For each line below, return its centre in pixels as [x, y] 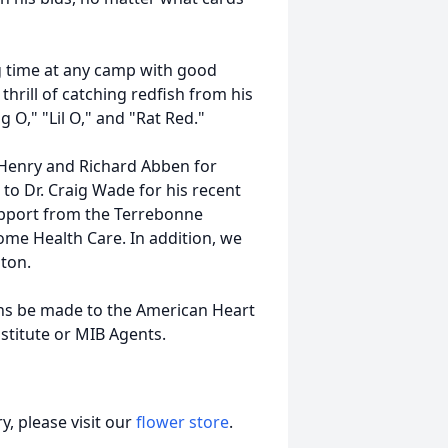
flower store [182, 422]
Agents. [135, 334]
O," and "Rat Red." [135, 118]
